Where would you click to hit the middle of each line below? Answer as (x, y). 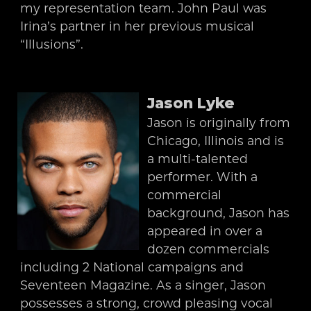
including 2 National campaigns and (132, 267)
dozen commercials (209, 249)
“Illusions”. (51, 44)
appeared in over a (205, 230)
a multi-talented (198, 158)
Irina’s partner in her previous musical (137, 26)
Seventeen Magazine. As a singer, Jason (143, 285)
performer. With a (203, 176)
